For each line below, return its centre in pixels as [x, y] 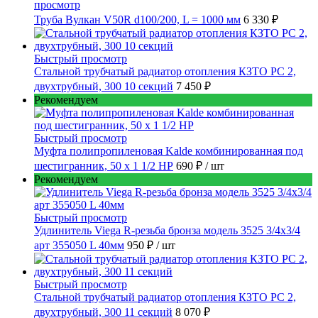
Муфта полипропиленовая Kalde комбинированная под [169, 150]
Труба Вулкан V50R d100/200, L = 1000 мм [137, 19]
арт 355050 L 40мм [79, 245]
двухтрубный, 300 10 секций [104, 86]
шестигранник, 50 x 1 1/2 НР [104, 165]
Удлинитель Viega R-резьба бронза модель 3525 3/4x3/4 [167, 230]
